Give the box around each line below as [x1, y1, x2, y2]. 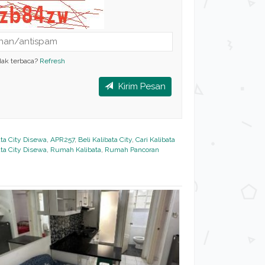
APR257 [50, 135, 75, 144]
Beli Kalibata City [77, 135, 132, 144]
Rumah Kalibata [50, 146, 101, 154]
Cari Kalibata [135, 135, 175, 144]
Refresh [40, 57, 66, 65]
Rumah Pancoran [104, 146, 159, 154]
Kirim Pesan [116, 81, 166, 92]
